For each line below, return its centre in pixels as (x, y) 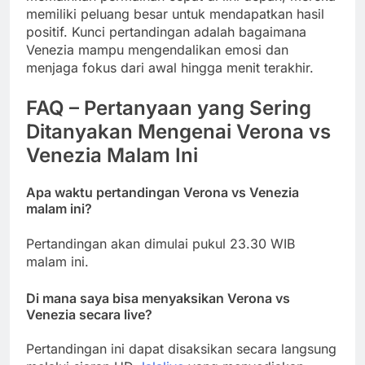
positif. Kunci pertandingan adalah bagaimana (166, 31)
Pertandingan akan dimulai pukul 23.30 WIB (161, 243)
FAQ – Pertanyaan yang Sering (169, 108)
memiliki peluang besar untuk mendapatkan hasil (175, 13)
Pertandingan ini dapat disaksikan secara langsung (181, 348)
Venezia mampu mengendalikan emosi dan (157, 49)
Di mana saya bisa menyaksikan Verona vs (158, 298)
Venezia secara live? (89, 314)
